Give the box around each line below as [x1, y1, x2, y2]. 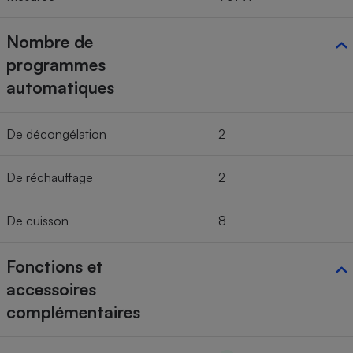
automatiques [6, 77, 114, 98]
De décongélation [6, 126, 106, 143]
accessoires [6, 279, 96, 300]
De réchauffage [6, 169, 93, 186]
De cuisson [6, 213, 69, 229]
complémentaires [6, 302, 140, 323]
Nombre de [6, 32, 93, 53]
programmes [6, 54, 106, 76]
